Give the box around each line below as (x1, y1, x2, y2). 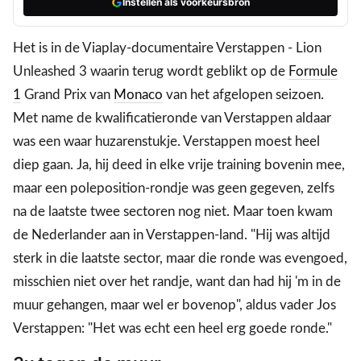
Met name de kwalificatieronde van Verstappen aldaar (13, 111, 331, 126)
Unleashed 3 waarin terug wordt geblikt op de (13, 64, 288, 79)
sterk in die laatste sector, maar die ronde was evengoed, (13, 251, 347, 266)
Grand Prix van (21, 88, 114, 102)
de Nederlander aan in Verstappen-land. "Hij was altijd (13, 228, 330, 243)
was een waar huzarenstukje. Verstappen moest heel (13, 135, 320, 149)
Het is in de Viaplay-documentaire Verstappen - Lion (13, 41, 322, 56)
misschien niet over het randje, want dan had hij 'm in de (13, 275, 341, 289)
